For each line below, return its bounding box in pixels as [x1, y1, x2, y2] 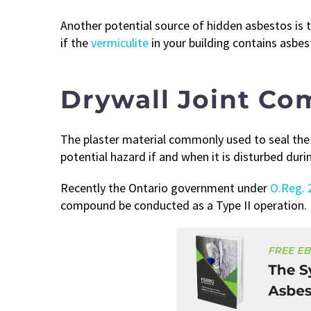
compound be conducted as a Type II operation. [60, 197, 307, 214]
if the [60, 35, 91, 51]
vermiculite [91, 35, 149, 51]
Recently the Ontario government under [60, 180, 270, 196]
